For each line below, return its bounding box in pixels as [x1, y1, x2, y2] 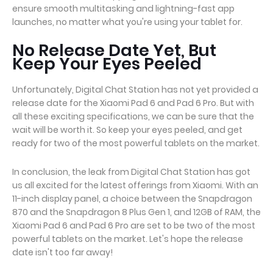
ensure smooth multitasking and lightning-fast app [12, 2, 235, 15]
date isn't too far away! [12, 246, 113, 258]
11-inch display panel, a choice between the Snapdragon [12, 193, 252, 205]
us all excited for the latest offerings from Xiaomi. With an [12, 179, 258, 191]
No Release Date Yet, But [12, 39, 216, 62]
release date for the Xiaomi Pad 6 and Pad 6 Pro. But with [12, 97, 254, 109]
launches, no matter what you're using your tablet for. [12, 16, 243, 28]
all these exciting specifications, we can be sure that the [12, 110, 254, 122]
